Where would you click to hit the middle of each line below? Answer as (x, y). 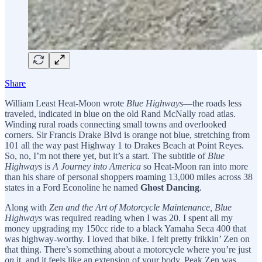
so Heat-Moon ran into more (194, 166)
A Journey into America (97, 166)
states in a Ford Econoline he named (73, 187)
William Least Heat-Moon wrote (65, 103)
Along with (27, 207)
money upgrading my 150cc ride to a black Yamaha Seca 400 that (125, 228)
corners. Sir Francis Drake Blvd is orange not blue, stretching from (127, 135)
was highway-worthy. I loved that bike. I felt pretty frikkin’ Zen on (127, 239)
